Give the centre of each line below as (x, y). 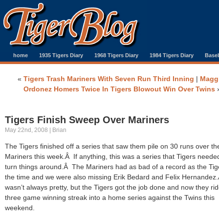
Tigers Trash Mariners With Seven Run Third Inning (109, 79)
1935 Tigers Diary (61, 55)
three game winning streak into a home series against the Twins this (110, 197)
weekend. (20, 208)
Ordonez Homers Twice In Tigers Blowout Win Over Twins (119, 89)
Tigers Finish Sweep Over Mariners (87, 120)
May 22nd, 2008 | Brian (36, 130)
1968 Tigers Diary (116, 55)
